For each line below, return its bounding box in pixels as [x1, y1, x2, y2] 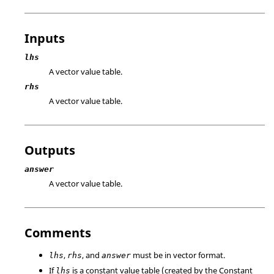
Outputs [24, 142, 75, 158]
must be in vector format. [131, 250, 225, 261]
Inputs [24, 29, 65, 46]
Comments [24, 224, 91, 241]
